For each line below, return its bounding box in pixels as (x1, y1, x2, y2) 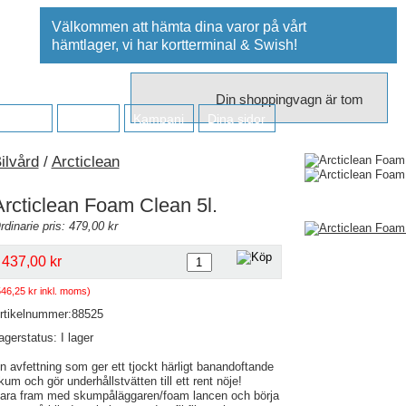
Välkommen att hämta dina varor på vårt (51, 19, 306, 34)
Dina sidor (207, 111, 266, 126)
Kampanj (132, 111, 184, 126)
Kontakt (65, 111, 110, 126)
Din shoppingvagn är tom (215, 92, 363, 107)
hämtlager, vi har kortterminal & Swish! (51, 37, 297, 53)
